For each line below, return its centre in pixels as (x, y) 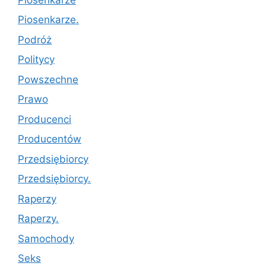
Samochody (46, 238)
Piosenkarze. (48, 20)
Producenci (45, 119)
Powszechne (48, 79)
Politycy (36, 60)
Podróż (35, 39)
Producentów (50, 139)
